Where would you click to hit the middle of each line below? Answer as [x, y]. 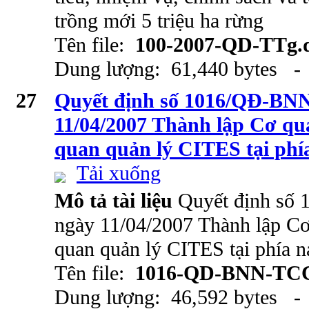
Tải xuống [119, 173]
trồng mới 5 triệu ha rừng [159, 21]
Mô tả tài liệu [116, 201]
